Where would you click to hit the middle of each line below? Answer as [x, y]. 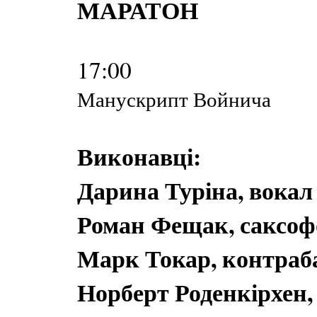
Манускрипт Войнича [174, 99]
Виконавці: [139, 156]
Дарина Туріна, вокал [195, 190]
